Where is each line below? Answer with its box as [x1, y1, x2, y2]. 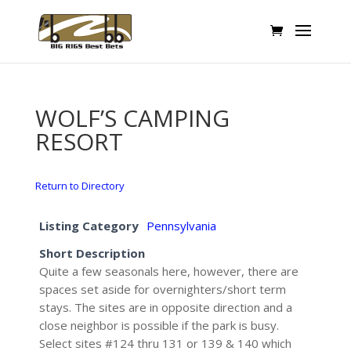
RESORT [34, 125, 123, 157]
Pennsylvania [146, 218, 216, 233]
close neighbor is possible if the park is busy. [38, 317, 279, 333]
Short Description [38, 245, 145, 261]
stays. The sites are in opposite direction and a [38, 299, 292, 315]
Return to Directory [34, 179, 125, 193]
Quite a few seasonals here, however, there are [38, 263, 299, 279]
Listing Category [38, 218, 139, 233]
